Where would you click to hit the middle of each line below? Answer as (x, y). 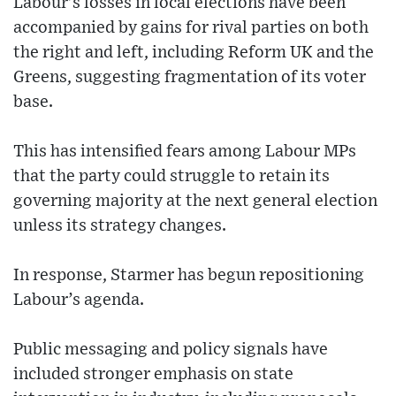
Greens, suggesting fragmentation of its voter (190, 78)
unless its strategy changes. (120, 226)
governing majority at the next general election (195, 202)
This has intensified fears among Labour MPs (185, 152)
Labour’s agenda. (79, 301)
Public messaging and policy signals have (171, 350)
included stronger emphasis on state (153, 375)
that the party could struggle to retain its (171, 177)
